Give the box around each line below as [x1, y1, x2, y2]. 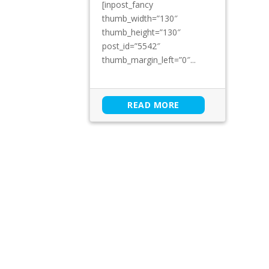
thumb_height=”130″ [102, 26, 181, 38]
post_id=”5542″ [102, 40, 161, 52]
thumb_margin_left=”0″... [102, 54, 196, 66]
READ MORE [127, 99, 180, 111]
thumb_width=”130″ [102, 13, 178, 25]
